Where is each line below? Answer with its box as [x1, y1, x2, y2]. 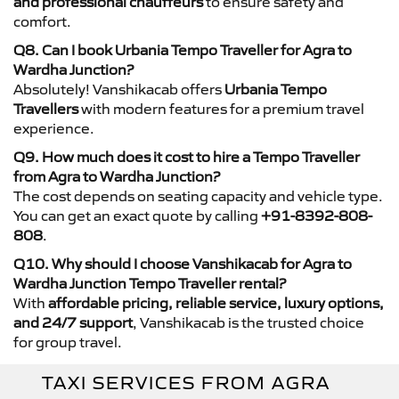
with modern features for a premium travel [78, 99, 364, 118]
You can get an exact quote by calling [13, 206, 261, 224]
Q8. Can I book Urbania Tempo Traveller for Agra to [13, 40, 352, 59]
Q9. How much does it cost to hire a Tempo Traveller [13, 147, 360, 166]
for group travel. [13, 332, 122, 351]
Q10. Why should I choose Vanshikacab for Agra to [13, 254, 352, 273]
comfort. [13, 12, 71, 30]
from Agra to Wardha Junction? [13, 167, 220, 185]
